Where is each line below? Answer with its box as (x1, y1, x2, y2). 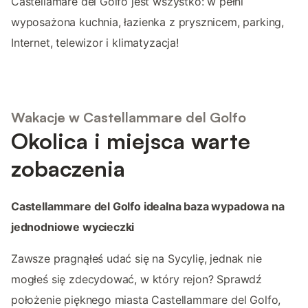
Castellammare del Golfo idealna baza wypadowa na (11, 199, 285, 214)
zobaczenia (11, 155, 125, 183)
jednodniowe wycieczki (11, 220, 135, 234)
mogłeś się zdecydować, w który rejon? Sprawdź (11, 272, 263, 287)
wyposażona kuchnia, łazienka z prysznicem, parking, (11, 14, 285, 29)
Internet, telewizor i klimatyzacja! (11, 35, 179, 49)
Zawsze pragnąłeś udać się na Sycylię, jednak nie (11, 252, 262, 266)
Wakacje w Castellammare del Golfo (11, 109, 246, 126)
